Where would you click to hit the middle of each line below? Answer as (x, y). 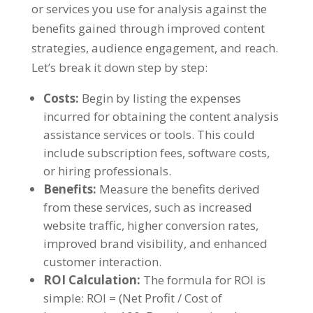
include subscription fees (112, 152)
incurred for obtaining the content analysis (161, 116)
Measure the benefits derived (179, 189)
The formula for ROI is (204, 279)
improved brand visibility (113, 243)
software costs (227, 152)
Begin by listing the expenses (161, 98)
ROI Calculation (90, 279)
